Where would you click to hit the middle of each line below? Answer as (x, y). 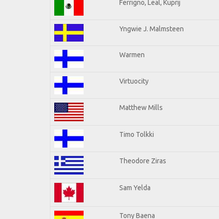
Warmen (132, 55)
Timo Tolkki (137, 134)
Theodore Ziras (143, 161)
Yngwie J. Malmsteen (152, 29)
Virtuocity (134, 81)
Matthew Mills (141, 107)
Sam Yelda (135, 187)
